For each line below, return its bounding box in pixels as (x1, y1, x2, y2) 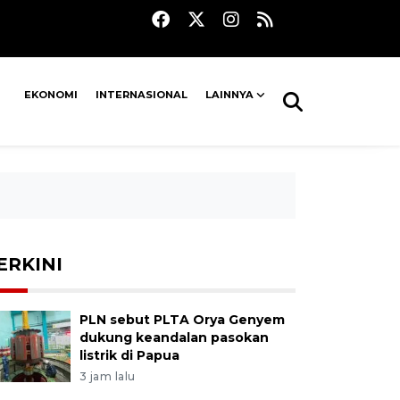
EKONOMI (24, 88, 79, 101)
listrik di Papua (79, 347, 179, 363)
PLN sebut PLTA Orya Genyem (79, 312, 285, 328)
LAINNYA (205, 88, 254, 101)
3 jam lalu (79, 370, 136, 383)
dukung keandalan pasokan (79, 329, 269, 346)
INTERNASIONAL (96, 88, 188, 101)
